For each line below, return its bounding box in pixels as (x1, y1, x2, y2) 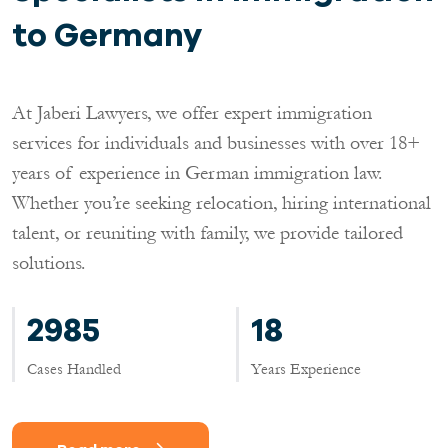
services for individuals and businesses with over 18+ (12, 129, 420, 156)
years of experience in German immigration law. (12, 159, 382, 186)
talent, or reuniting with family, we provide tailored (12, 219, 403, 246)
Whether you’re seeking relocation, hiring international (12, 189, 431, 216)
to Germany (12, 15, 202, 54)
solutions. (12, 249, 85, 276)
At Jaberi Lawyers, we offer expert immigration (12, 99, 372, 126)
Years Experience (251, 358, 361, 380)
